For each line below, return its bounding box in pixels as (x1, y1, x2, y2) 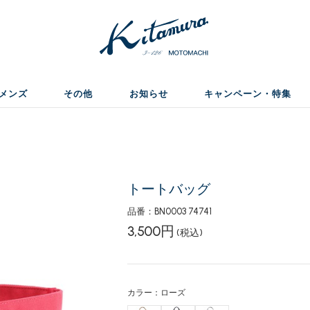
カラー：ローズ (127, 288, 185, 298)
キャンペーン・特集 (203, 89, 291, 99)
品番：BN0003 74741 (127, 206, 212, 217)
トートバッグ (127, 181, 210, 197)
